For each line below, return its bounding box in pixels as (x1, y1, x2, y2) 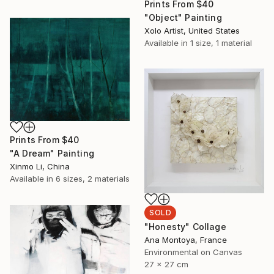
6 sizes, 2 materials (56, 174, 130, 184)
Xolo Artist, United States (144, 26, 240, 36)
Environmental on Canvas (144, 247, 242, 257)
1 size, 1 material (190, 38, 252, 48)
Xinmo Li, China (10, 161, 70, 172)
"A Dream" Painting (10, 148, 94, 159)
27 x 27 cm (144, 259, 188, 270)
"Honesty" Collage (144, 221, 226, 232)
